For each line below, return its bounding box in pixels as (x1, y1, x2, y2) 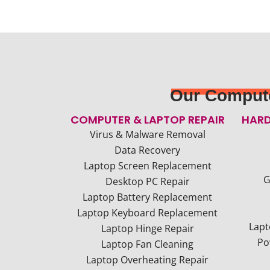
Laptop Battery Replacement (83, 190, 212, 204)
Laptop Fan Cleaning (101, 237, 193, 251)
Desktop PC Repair (105, 175, 190, 188)
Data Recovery (115, 143, 180, 157)
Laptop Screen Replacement (83, 159, 212, 172)
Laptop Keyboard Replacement (77, 206, 218, 219)
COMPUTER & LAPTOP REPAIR (70, 112, 225, 127)
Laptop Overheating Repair (86, 253, 209, 266)
